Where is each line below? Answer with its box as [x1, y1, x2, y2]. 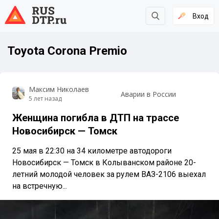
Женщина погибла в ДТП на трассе [12, 112, 179, 124]
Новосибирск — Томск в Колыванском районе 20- [12, 158, 196, 167]
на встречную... [12, 181, 67, 191]
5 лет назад [28, 94, 62, 103]
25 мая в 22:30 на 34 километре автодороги [12, 146, 172, 155]
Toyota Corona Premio [7, 44, 127, 58]
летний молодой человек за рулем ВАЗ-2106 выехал [12, 170, 206, 179]
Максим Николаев [28, 85, 89, 94]
